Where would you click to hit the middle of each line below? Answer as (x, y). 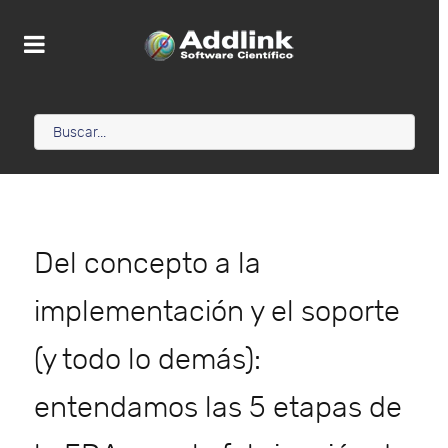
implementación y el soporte (217, 312)
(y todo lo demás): (147, 360)
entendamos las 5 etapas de (218, 408)
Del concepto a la (147, 264)
